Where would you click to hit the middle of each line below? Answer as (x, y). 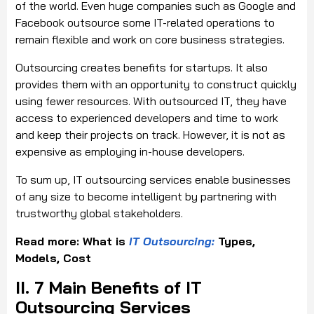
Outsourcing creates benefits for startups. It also (142, 68)
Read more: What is (70, 241)
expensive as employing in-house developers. (130, 152)
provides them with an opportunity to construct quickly (156, 84)
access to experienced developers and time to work (147, 118)
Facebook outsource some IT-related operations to (145, 23)
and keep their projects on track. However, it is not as (150, 135)
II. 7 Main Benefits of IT (109, 288)
